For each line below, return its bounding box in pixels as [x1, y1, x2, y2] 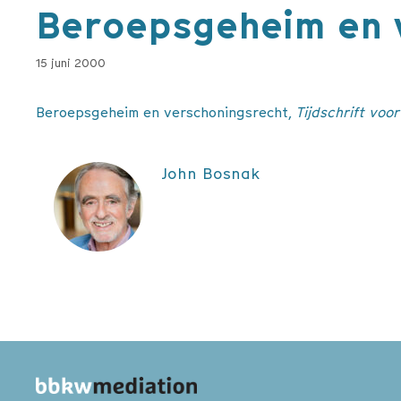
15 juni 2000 [36, 54, 106, 72]
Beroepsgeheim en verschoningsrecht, [36, 101, 295, 122]
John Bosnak [161, 161, 260, 184]
